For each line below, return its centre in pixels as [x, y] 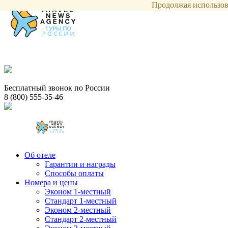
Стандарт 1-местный [81, 201]
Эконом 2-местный [78, 210]
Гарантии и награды [80, 164]
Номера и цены [51, 182]
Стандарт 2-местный [81, 219]
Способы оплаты [74, 173]
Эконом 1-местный [78, 192]
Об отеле [40, 155]
